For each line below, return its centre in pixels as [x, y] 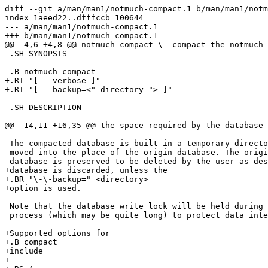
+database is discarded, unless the [86, 170]
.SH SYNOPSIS [36, 53]
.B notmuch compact [50, 71]
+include [24, 251]
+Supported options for [57, 233]
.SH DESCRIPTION [43, 107]
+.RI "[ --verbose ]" [53, 80]
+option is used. [43, 188]
